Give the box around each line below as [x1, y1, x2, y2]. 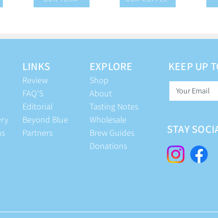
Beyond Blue [22, 114, 68, 126]
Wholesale [90, 114, 127, 126]
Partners [22, 127, 53, 139]
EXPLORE [90, 59, 133, 73]
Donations [90, 140, 127, 152]
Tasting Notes [90, 101, 138, 112]
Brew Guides [90, 127, 134, 139]
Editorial [22, 101, 53, 112]
